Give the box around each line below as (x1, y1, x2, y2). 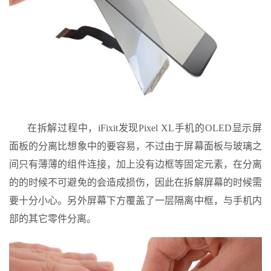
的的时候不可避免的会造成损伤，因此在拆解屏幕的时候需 (9, 177, 262, 188)
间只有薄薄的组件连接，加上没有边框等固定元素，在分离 (9, 158, 262, 169)
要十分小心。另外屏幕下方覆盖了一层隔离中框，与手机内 (9, 195, 262, 206)
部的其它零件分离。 (9, 213, 96, 224)
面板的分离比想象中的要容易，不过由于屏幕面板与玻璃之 (9, 140, 262, 151)
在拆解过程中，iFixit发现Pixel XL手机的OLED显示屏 (27, 122, 262, 133)
